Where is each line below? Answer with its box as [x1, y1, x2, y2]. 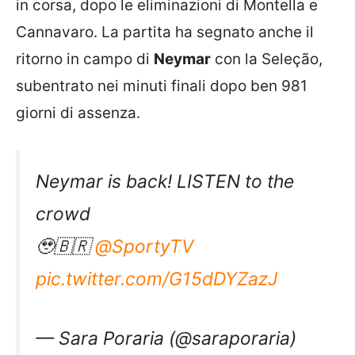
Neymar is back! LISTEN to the [36, 170, 294, 193]
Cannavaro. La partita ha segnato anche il [16, 23, 314, 42]
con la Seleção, [211, 50, 323, 69]
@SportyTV [95, 235, 193, 258]
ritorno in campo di [16, 50, 154, 69]
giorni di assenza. [16, 104, 140, 123]
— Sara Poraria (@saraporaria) [36, 326, 296, 349]
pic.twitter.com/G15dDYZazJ [36, 267, 277, 290]
